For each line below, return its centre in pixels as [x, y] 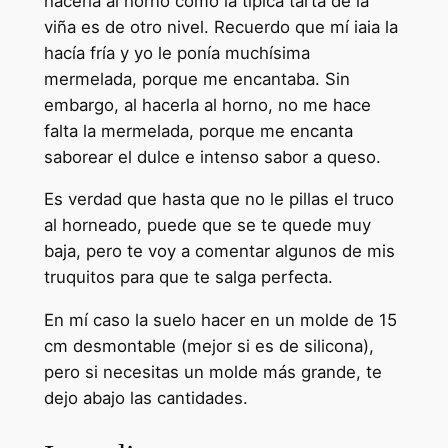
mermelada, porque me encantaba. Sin [196, 78]
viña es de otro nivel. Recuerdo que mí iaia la [220, 26]
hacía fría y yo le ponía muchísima [176, 52]
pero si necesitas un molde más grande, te [212, 372]
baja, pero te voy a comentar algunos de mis [219, 251]
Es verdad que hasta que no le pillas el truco [218, 199]
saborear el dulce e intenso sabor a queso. [212, 156]
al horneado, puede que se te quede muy [207, 225]
